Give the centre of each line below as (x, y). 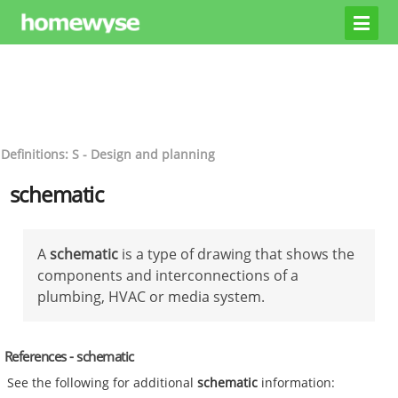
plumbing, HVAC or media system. (151, 296)
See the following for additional (103, 383)
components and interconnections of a (168, 275)
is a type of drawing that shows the (236, 254)
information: (297, 383)
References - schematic (69, 356)
